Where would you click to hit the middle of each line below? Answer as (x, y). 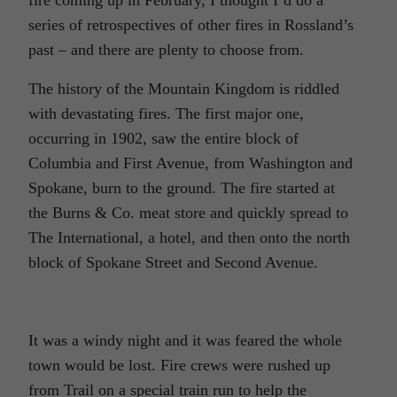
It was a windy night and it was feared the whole (185, 340)
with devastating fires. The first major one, (166, 113)
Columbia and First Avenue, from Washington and (191, 163)
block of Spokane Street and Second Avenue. (173, 262)
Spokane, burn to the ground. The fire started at (182, 187)
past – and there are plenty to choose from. (166, 49)
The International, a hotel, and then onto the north (189, 237)
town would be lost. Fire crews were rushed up (179, 365)
